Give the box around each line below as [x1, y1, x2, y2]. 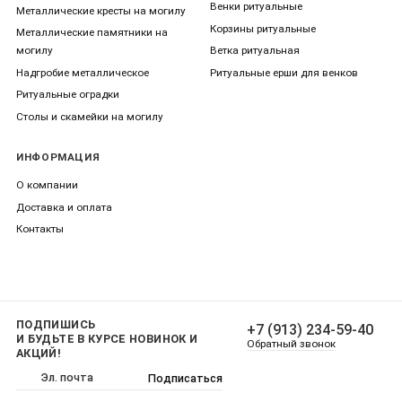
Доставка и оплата [16, 200, 112, 214]
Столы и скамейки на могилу [16, 109, 163, 123]
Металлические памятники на [16, 26, 168, 39]
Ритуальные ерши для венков [210, 66, 358, 79]
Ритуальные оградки [16, 88, 119, 101]
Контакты [16, 223, 64, 236]
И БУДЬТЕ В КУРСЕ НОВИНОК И [16, 331, 198, 345]
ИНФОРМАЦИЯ [16, 151, 100, 164]
